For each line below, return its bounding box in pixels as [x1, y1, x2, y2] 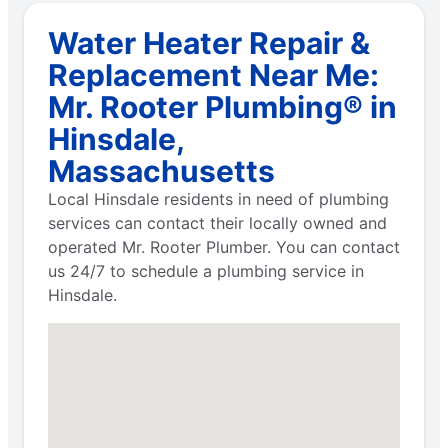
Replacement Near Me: [48, 56, 379, 93]
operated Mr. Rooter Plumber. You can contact [48, 236, 400, 257]
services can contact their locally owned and [48, 212, 387, 233]
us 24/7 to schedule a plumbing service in [48, 260, 364, 281]
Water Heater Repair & [48, 24, 370, 61]
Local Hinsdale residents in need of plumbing [48, 188, 389, 209]
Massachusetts [48, 152, 275, 189]
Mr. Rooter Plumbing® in [48, 88, 397, 125]
